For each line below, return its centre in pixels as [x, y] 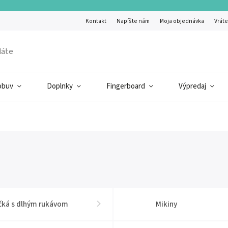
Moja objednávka [182, 21]
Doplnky [60, 86]
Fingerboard [126, 86]
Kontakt [96, 21]
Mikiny [166, 204]
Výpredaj [192, 86]
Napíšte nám [133, 21]
